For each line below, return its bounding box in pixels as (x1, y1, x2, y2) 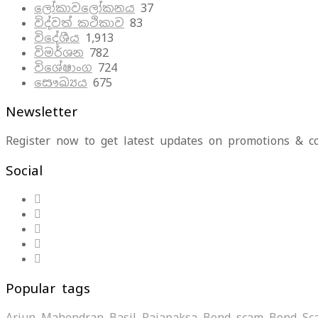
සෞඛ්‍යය (34, 75, 87, 90)
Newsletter (6, 103, 77, 121)
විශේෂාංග (34, 60, 92, 75)
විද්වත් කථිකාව (34, 15, 124, 31)
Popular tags (6, 280, 90, 297)
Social (6, 161, 43, 179)
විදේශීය (34, 30, 79, 45)
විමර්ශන (34, 45, 84, 60)
